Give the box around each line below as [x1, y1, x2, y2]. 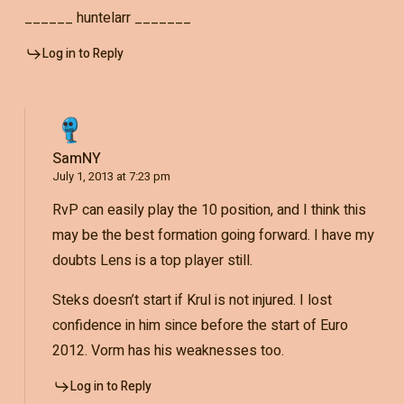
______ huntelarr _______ [23, 6, 191, 29]
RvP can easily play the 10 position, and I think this [51, 198, 366, 221]
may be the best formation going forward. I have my [51, 224, 374, 246]
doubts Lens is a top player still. [51, 249, 252, 271]
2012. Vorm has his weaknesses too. [51, 339, 284, 362]
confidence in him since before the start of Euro [51, 314, 348, 336]
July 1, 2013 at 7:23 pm [51, 167, 170, 185]
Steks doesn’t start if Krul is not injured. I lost [51, 289, 332, 311]
